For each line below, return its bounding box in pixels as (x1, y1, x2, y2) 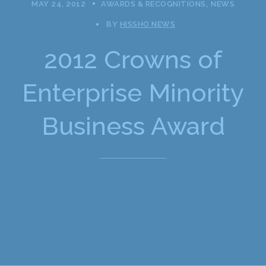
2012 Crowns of (44, 45, 222, 75)
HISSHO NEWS (119, 20, 176, 29)
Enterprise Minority (22, 78, 244, 108)
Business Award (41, 112, 225, 141)
